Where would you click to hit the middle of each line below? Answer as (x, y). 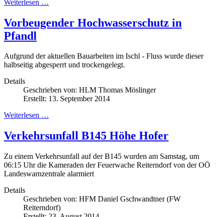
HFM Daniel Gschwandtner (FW (130, 199)
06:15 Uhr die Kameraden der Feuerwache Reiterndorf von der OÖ (107, 165)
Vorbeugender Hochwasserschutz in (93, 23)
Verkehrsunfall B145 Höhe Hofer (86, 136)
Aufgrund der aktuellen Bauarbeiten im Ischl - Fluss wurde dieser (104, 56)
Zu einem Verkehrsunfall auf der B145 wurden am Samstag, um (101, 156)
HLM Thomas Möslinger (117, 90)
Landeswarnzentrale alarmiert (49, 174)
